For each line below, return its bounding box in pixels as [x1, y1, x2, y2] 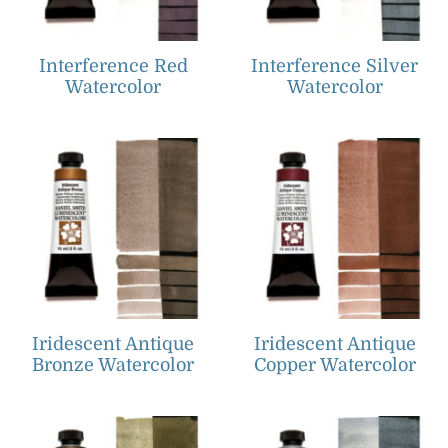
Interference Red [38, 55, 188, 76]
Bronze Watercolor [32, 355, 195, 376]
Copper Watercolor [253, 355, 416, 376]
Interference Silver [251, 55, 419, 76]
